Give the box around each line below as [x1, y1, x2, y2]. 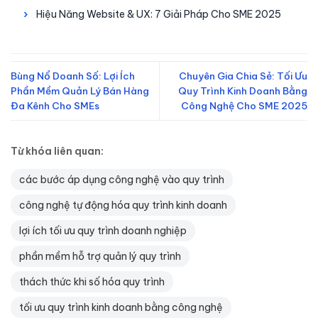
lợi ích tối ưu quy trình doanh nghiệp [19, 224, 187, 238]
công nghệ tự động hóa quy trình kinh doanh [19, 199, 227, 212]
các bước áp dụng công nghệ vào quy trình [19, 173, 224, 187]
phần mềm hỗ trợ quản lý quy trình [19, 250, 181, 263]
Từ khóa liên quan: [11, 145, 104, 158]
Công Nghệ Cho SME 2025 [181, 99, 307, 112]
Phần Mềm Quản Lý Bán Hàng [11, 84, 149, 97]
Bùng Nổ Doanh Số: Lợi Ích [11, 69, 135, 82]
